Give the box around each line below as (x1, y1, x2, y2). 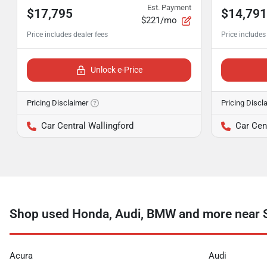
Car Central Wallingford (41, 120, 133, 131)
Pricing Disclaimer (27, 98, 88, 107)
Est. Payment (147, 3, 191, 12)
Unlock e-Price (90, 65, 142, 74)
